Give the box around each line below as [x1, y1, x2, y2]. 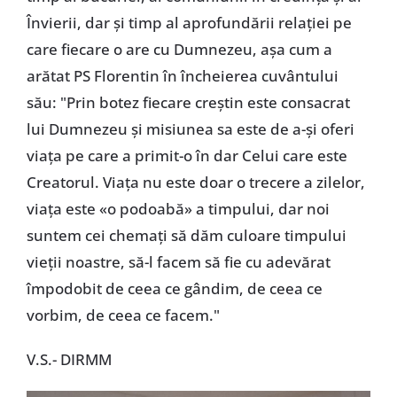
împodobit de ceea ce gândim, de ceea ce [26, 277, 323, 299]
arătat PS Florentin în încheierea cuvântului [26, 65, 339, 86]
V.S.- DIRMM [26, 348, 112, 370]
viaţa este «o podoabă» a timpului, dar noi [26, 198, 330, 219]
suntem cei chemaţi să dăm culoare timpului [26, 224, 346, 245]
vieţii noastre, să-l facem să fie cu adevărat [26, 251, 331, 272]
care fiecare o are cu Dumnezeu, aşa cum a [26, 38, 332, 59]
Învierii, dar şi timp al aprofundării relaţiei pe [26, 12, 352, 33]
